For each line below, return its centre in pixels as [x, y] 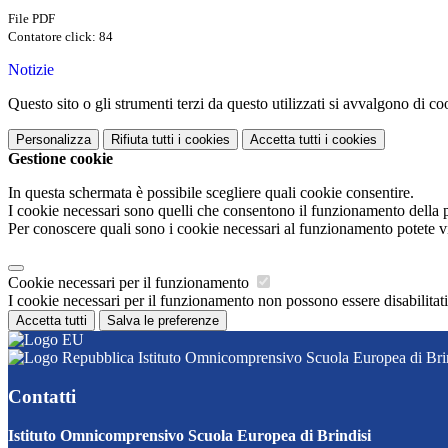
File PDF [31, 19]
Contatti [42, 396]
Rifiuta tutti [142, 140]
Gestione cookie [60, 159]
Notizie [31, 70]
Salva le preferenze [163, 321]
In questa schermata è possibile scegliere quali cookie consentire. [211, 193]
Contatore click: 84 [60, 37]
